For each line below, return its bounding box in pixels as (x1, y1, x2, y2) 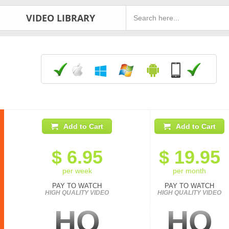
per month (173, 167, 206, 175)
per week (62, 167, 92, 175)
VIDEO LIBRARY (26, 11, 95, 24)
